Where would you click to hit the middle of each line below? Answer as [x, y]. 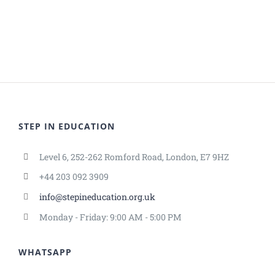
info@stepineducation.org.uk [97, 197]
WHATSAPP [45, 252]
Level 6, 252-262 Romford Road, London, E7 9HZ [134, 157]
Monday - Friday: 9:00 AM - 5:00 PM [110, 217]
